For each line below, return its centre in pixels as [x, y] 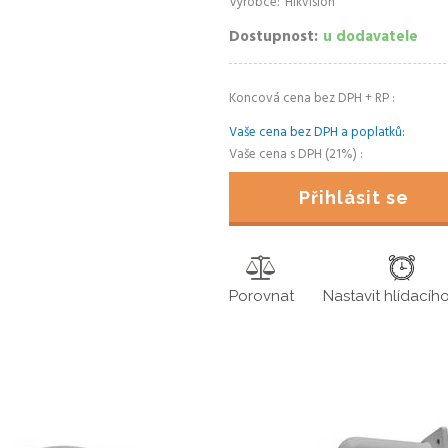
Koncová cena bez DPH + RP [310, 98]
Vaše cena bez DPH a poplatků [315, 132]
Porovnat [261, 296]
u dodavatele [370, 37]
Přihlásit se [354, 197]
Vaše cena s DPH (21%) [294, 154]
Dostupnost [271, 37]
